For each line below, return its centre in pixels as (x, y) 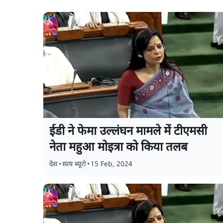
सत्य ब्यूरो (74, 165)
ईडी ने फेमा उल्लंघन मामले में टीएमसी (128, 132)
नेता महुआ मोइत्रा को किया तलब (118, 148)
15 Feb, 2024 (111, 165)
